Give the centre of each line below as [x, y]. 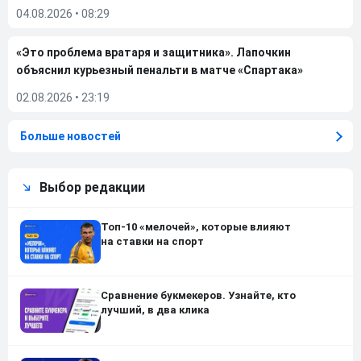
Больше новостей [71, 136]
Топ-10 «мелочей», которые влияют [196, 227]
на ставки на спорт [152, 241]
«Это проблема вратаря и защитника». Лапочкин [154, 52]
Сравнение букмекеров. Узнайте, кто [198, 296]
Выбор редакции [92, 187]
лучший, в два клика [155, 310]
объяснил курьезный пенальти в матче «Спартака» [160, 70]
